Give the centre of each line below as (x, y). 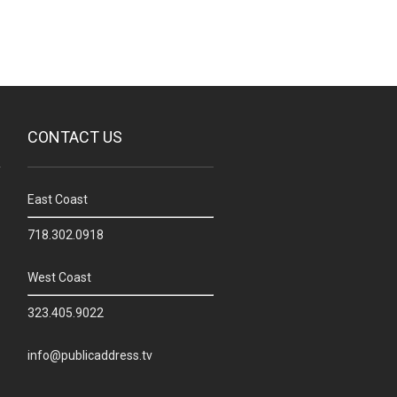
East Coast (58, 200)
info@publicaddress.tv (90, 356)
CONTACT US (75, 137)
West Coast (59, 278)
